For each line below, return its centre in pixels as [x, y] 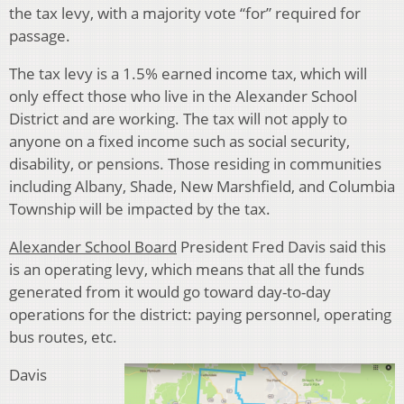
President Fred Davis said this [281, 246]
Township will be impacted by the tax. [140, 208]
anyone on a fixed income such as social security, [179, 141]
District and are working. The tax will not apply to [178, 118]
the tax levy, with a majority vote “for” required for [185, 13]
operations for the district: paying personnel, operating [200, 314]
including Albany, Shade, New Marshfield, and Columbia [202, 186]
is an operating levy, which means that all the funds [187, 269]
